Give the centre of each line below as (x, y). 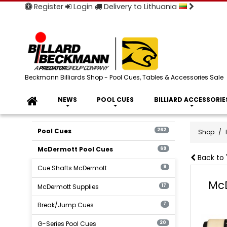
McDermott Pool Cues (75, 149)
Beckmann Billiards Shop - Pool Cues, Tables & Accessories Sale (124, 77)
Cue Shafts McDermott (72, 168)
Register (47, 7)
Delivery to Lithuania (140, 7)
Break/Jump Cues (66, 205)
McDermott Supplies (68, 186)
